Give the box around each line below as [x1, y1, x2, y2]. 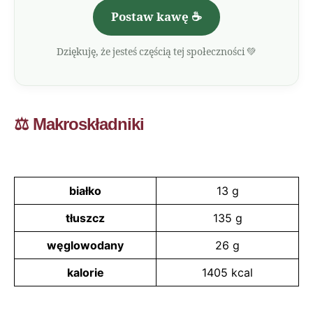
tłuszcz [66, 211, 105, 225]
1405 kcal [202, 265, 253, 279]
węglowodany [47, 238, 124, 252]
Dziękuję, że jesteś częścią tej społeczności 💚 [57, 46, 256, 58]
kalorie [66, 265, 104, 279]
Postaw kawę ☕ [111, 10, 202, 24]
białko [69, 184, 101, 198]
